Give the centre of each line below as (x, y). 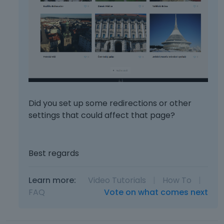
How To (177, 180)
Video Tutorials (117, 180)
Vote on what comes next (156, 192)
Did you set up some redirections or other (110, 103)
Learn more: (52, 180)
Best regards (54, 153)
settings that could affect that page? (102, 115)
